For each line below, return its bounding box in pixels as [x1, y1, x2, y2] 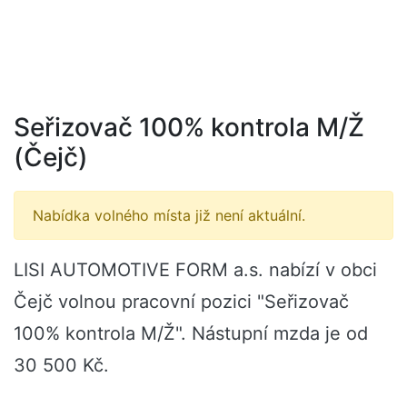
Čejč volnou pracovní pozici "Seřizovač [14, 291, 349, 313]
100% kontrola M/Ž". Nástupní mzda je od [14, 323, 368, 344]
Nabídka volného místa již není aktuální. [33, 206, 305, 224]
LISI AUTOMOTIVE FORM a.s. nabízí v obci [14, 259, 377, 281]
